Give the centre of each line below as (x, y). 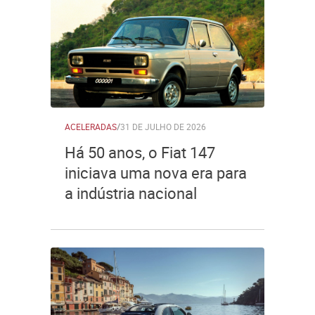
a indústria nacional (131, 193)
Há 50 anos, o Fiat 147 (140, 152)
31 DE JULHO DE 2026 (163, 127)
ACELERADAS (91, 127)
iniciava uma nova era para (156, 173)
